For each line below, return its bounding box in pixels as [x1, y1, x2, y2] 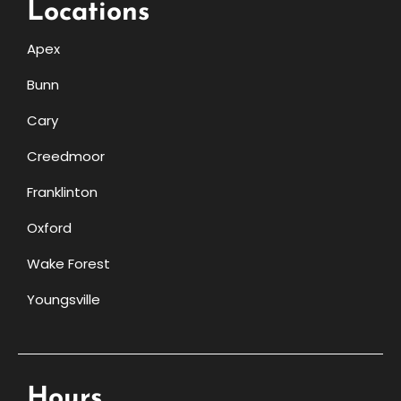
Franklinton [27, 182, 98, 201]
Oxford [27, 218, 72, 237]
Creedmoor [27, 146, 105, 166]
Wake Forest [27, 253, 110, 273]
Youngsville [27, 289, 100, 309]
